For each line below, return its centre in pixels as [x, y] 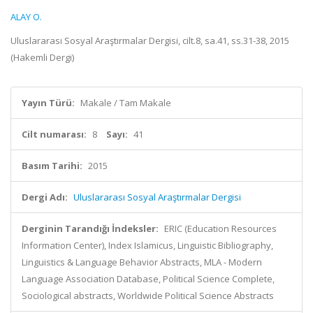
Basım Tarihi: [52, 166]
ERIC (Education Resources [220, 228]
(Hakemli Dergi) [42, 57]
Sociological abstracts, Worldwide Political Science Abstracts [148, 296]
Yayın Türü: [48, 103]
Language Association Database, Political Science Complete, [148, 279]
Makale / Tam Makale [126, 103]
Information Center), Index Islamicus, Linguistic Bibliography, [147, 245]
